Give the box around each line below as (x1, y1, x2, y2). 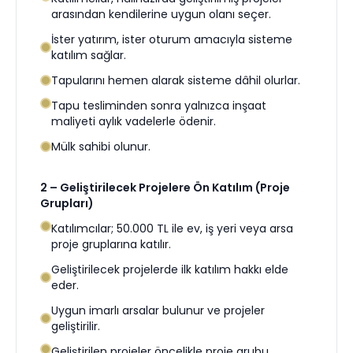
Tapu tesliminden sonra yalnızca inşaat (51, 98, 266, 113)
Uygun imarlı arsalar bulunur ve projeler (51, 303, 265, 318)
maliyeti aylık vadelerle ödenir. (51, 113, 216, 129)
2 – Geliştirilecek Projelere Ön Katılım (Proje (40, 180, 290, 195)
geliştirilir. (51, 318, 100, 334)
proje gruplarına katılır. (51, 236, 171, 252)
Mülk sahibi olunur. (51, 139, 150, 154)
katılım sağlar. (51, 47, 126, 63)
